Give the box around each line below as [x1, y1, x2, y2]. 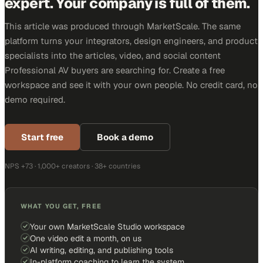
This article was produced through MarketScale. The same [5, 20, 241, 32]
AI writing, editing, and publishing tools [30, 244, 173, 255]
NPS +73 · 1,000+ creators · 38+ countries [5, 161, 140, 171]
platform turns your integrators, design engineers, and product [5, 35, 258, 46]
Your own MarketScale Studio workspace [30, 221, 185, 232]
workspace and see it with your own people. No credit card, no [5, 79, 258, 90]
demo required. [5, 93, 65, 105]
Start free [21, 131, 63, 143]
